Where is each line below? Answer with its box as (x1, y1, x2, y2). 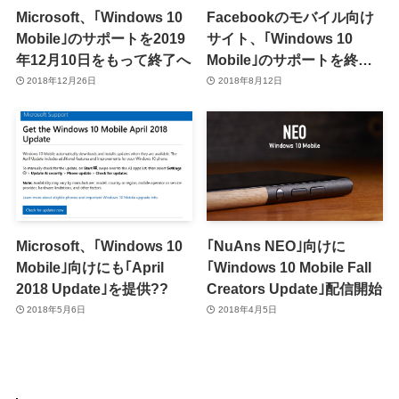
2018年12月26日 (27, 76, 97, 86)
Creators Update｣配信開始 (207, 280, 383, 297)
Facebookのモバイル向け (207, 8, 375, 25)
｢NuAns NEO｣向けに (207, 237, 346, 254)
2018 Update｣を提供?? (15, 280, 168, 297)
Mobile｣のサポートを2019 (15, 29, 185, 46)
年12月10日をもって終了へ (15, 51, 191, 68)
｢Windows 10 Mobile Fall (207, 258, 372, 275)
